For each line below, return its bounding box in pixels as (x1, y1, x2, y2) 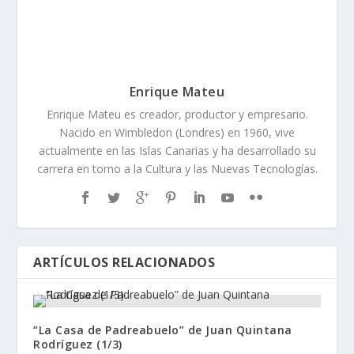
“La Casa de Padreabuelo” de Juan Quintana (33, 322, 292, 337)
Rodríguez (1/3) (33, 337, 122, 352)
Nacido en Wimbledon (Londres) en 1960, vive (59, 125, 295, 140)
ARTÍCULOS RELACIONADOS (33, 254, 216, 271)
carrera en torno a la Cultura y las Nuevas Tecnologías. (36, 161, 318, 176)
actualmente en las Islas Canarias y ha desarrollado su (38, 143, 316, 158)
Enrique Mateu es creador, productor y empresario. (46, 107, 308, 122)
